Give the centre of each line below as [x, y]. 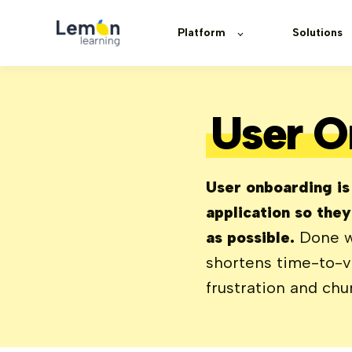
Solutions [317, 33]
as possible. [250, 237]
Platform [202, 33]
